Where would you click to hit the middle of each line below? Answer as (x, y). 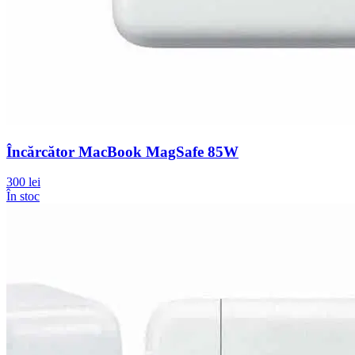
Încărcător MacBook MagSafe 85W (122, 151)
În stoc (23, 197)
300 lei (23, 182)
